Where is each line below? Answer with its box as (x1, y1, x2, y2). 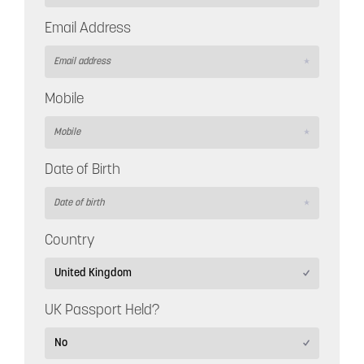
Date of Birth (45, 162, 120, 178)
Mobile (45, 91, 84, 107)
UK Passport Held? (45, 302, 159, 318)
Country (45, 232, 95, 249)
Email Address (45, 20, 131, 37)
